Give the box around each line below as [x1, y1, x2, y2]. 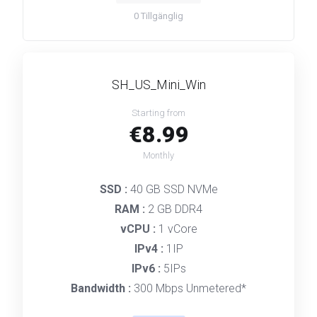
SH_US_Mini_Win [111, 77, 206, 92]
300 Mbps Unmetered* [134, 282, 246, 295]
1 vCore [158, 222, 197, 236]
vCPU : [120, 222, 158, 236]
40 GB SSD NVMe [129, 183, 218, 196]
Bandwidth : [71, 282, 134, 295]
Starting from [132, 108, 185, 118]
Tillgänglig [139, 11, 183, 21]
